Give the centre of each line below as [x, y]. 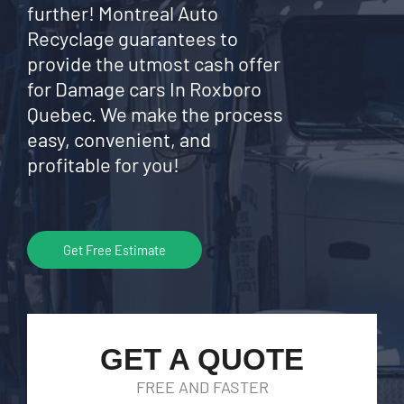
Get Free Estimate [115, 250]
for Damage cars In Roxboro [144, 88]
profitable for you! [103, 164]
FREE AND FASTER [202, 387]
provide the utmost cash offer [154, 63]
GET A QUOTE [202, 359]
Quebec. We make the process [155, 114]
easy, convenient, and [119, 139]
